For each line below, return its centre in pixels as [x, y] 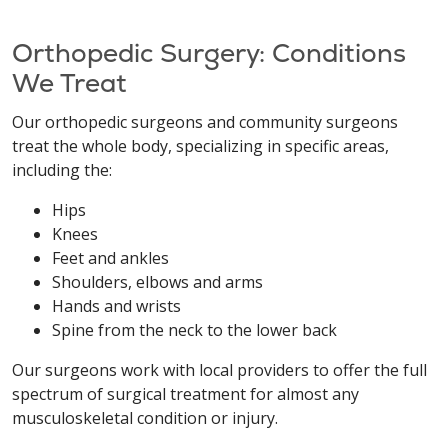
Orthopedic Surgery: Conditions [209, 53]
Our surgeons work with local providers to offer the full [219, 370]
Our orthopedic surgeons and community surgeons [205, 122]
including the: [62, 170]
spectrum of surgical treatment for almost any [185, 394]
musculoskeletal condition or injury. [145, 418]
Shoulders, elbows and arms [157, 282]
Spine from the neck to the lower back [194, 330]
